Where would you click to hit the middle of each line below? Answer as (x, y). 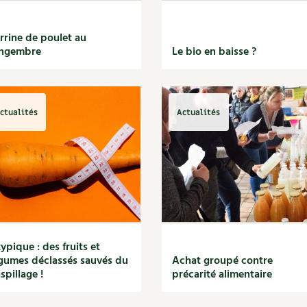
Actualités (199, 112)
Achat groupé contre (222, 261)
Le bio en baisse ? (214, 52)
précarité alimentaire (222, 275)
